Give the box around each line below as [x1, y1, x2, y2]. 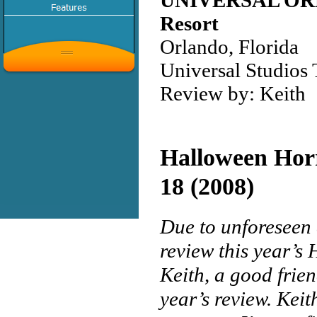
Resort [160, 12, 219, 35]
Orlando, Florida [160, 35, 299, 58]
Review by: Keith [160, 82, 306, 105]
